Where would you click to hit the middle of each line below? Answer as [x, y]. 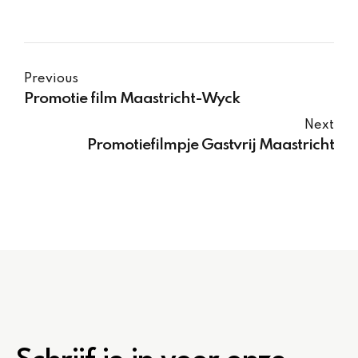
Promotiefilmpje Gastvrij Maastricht [211, 145]
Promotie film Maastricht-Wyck [132, 99]
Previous [51, 79]
